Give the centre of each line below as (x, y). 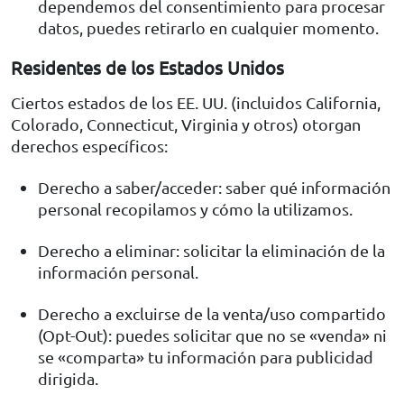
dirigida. (68, 378)
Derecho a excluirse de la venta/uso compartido (212, 313)
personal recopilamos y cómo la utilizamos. (195, 208)
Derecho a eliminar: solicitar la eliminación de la (211, 250)
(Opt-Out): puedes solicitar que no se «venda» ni (212, 335)
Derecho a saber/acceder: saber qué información (214, 187)
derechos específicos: (89, 145)
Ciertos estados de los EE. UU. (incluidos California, (196, 102)
